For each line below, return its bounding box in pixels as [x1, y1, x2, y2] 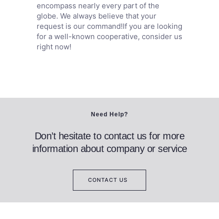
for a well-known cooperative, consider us [36, 32, 182, 42]
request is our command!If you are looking [36, 22, 182, 31]
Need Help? [91, 111, 128, 118]
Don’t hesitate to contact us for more [34, 131, 185, 142]
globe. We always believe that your [36, 11, 156, 21]
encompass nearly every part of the [36, 1, 159, 11]
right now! [36, 42, 71, 52]
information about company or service [32, 143, 187, 154]
